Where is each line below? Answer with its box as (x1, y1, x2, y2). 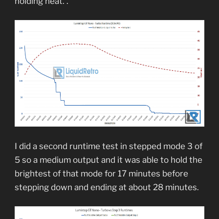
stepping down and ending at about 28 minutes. (15, 182, 201, 192)
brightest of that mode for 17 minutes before (15, 168, 188, 178)
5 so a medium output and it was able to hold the (15, 154, 202, 165)
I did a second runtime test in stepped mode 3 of (15, 141, 202, 151)
